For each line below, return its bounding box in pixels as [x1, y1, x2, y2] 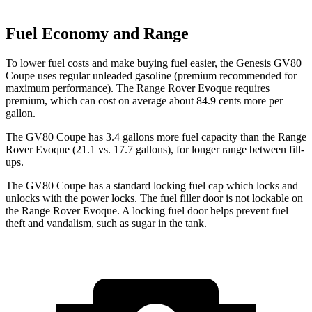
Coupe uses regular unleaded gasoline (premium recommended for [6, 69, 297, 81]
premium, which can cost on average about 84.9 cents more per [6, 94, 283, 107]
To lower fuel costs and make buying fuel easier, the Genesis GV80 [6, 56, 302, 69]
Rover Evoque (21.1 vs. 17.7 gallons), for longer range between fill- [6, 143, 304, 155]
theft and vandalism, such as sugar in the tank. [6, 217, 207, 229]
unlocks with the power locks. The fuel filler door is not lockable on [6, 192, 303, 204]
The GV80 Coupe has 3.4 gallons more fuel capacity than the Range [6, 130, 306, 143]
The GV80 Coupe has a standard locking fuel [6, 179, 208, 192]
